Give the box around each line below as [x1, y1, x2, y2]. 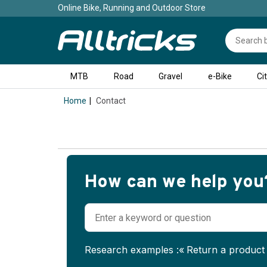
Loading [66, 157, 96, 166]
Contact [94, 96, 126, 105]
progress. [66, 185, 101, 195]
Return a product [187, 244, 265, 256]
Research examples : [85, 244, 179, 256]
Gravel [159, 72, 183, 81]
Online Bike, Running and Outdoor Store [58, 3, 206, 13]
